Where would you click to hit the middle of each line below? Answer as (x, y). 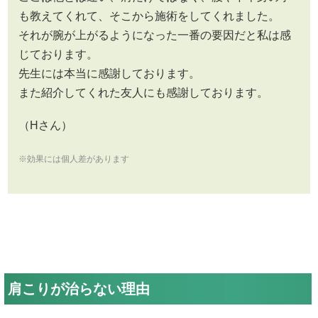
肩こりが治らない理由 (79, 289)
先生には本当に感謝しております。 (109, 73)
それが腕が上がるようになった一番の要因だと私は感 (155, 35)
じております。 (58, 54)
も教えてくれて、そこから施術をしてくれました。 (149, 16)
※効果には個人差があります (74, 159)
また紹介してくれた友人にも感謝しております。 (143, 92)
